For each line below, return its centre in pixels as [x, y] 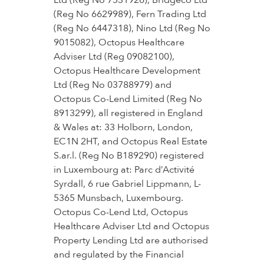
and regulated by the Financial [118, 255]
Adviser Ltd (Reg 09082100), [114, 57]
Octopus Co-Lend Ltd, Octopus [121, 212]
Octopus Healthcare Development [127, 71]
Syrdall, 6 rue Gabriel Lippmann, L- [127, 184]
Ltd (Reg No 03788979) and [112, 85]
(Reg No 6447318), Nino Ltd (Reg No [132, 28]
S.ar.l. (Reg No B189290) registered [128, 156]
